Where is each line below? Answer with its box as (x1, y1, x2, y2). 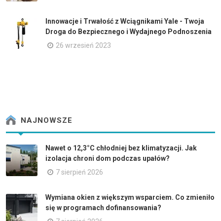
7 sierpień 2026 (56, 168, 103, 176)
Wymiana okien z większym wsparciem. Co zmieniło (45, 193, 215, 201)
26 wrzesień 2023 (56, 41, 111, 49)
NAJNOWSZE (18, 116, 73, 125)
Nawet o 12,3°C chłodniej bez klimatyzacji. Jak (45, 144, 197, 152)
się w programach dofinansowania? (45, 203, 161, 212)
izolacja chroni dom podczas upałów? (45, 154, 170, 162)
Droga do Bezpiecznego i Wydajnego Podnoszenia (45, 27, 212, 36)
